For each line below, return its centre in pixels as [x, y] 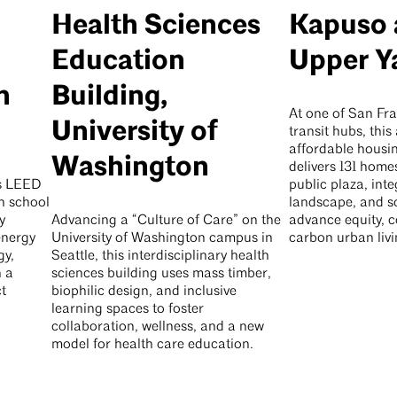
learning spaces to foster [127, 310]
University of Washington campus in [162, 239]
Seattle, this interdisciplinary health [160, 257]
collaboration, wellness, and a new [157, 327]
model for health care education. [152, 345]
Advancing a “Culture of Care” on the [166, 221]
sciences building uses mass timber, [161, 274]
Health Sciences [156, 26]
